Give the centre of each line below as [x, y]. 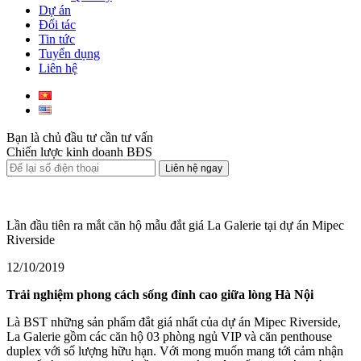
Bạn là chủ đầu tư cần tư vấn [80, 137]
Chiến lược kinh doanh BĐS [79, 152]
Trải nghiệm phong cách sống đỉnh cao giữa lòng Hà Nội [160, 295]
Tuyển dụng [69, 54]
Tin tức [57, 39]
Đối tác [57, 25]
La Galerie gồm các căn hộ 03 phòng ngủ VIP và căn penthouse [169, 336]
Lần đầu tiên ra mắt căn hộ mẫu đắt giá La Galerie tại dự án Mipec [175, 225]
